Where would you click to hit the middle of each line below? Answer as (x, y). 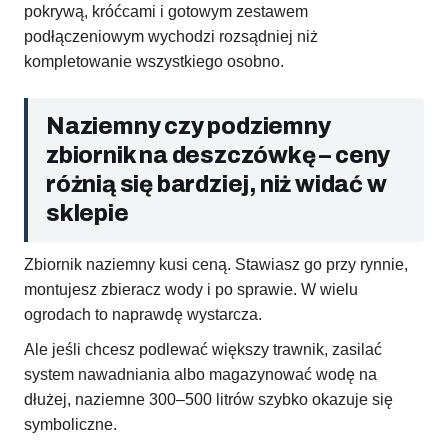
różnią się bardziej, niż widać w (216, 185)
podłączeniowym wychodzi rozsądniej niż (171, 37)
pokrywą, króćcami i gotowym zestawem (166, 12)
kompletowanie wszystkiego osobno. (154, 62)
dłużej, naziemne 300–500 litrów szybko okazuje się (208, 400)
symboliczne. (70, 425)
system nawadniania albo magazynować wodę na (200, 375)
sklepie (87, 214)
